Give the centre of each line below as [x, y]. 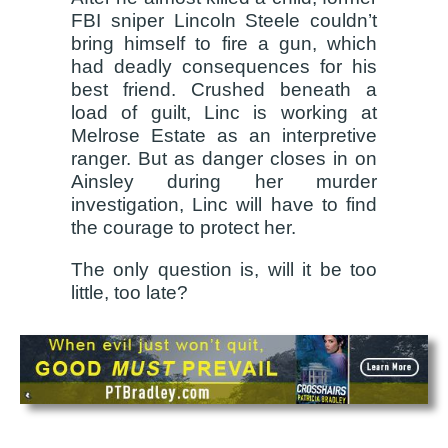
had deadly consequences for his [224, 67]
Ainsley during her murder [224, 182]
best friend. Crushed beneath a [224, 90]
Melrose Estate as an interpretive [224, 136]
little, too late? [129, 292]
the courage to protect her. [183, 228]
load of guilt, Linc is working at [224, 113]
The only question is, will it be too [224, 269]
